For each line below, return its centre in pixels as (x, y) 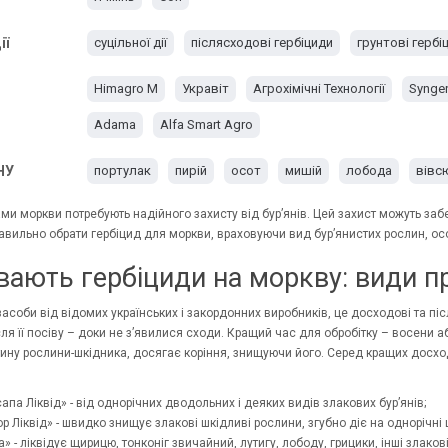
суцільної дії (130, 42)
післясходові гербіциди (261, 42)
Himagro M (125, 88)
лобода (368, 170)
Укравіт (205, 88)
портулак (122, 170)
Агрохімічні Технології (318, 88)
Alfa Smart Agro (206, 124)
